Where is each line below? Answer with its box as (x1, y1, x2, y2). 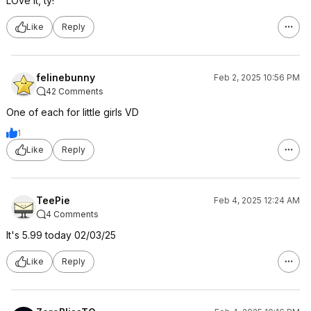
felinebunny (36, 71, 95, 83)
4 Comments (46, 208, 99, 219)
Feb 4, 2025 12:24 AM (214, 194, 300, 205)
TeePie (36, 194, 70, 206)
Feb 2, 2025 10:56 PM (214, 72, 300, 83)
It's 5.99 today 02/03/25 (6, 228, 116, 241)
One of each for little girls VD (6, 106, 139, 118)
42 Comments (46, 85, 103, 96)
